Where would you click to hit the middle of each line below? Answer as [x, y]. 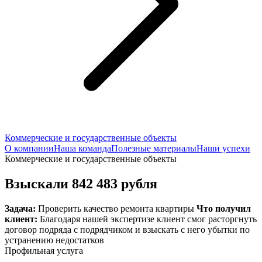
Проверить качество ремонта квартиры [117, 208]
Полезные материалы [154, 148]
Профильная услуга [44, 250]
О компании [29, 148]
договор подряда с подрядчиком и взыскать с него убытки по [127, 229]
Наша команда [82, 148]
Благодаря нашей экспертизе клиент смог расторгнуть [148, 219]
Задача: [21, 208]
